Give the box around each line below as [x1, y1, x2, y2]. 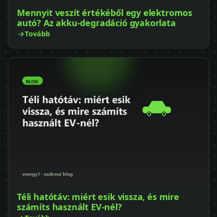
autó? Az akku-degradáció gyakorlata [17, 17, 176, 29]
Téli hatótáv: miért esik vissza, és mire [17, 191, 179, 203]
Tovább [25, 29, 50, 39]
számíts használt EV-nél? [17, 201, 122, 213]
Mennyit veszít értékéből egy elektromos [17, 7, 193, 19]
